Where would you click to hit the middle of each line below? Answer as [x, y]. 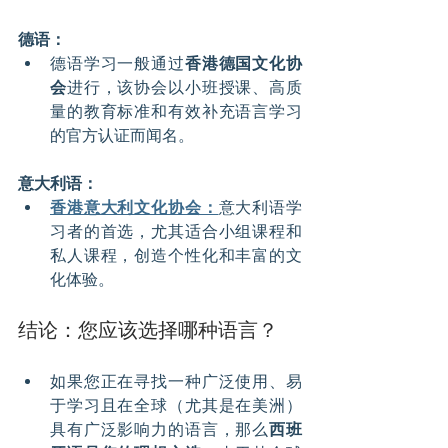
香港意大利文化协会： [134, 208]
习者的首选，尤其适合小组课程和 [176, 232]
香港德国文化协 [243, 64]
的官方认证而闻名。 [122, 136]
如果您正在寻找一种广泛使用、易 [176, 382]
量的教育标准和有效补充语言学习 [176, 112]
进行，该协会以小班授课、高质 [184, 88]
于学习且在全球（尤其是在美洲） [176, 406]
